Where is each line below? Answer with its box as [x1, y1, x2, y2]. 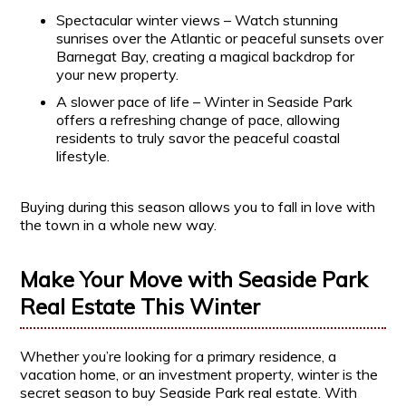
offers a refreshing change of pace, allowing [56, 111, 341, 130]
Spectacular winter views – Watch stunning [56, 11, 339, 30]
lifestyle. [56, 147, 111, 166]
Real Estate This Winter [20, 293, 261, 321]
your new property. [56, 65, 179, 84]
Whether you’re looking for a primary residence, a [20, 347, 337, 366]
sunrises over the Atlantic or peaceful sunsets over [56, 29, 384, 48]
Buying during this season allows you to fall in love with [20, 198, 376, 217]
